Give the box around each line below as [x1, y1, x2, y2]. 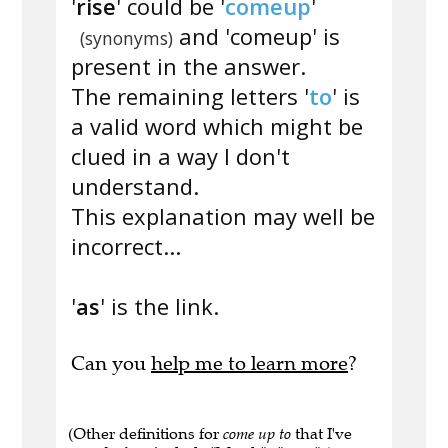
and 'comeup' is [172, 21, 340, 52]
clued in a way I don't [71, 141, 290, 172]
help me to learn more [151, 351, 348, 377]
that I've [291, 424, 352, 444]
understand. [71, 171, 199, 202]
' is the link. [100, 291, 219, 322]
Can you [71, 351, 151, 377]
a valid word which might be [71, 111, 363, 142]
